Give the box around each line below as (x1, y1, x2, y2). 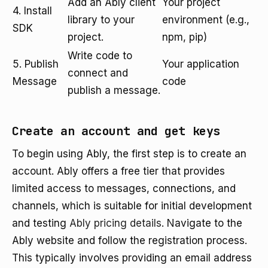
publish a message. (68, 84, 160, 96)
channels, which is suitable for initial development (12, 200, 252, 212)
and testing (12, 217, 69, 229)
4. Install (13, 5, 52, 17)
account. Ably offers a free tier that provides (12, 165, 225, 177)
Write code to (68, 50, 132, 62)
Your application (162, 58, 239, 70)
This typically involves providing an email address (12, 252, 252, 264)
